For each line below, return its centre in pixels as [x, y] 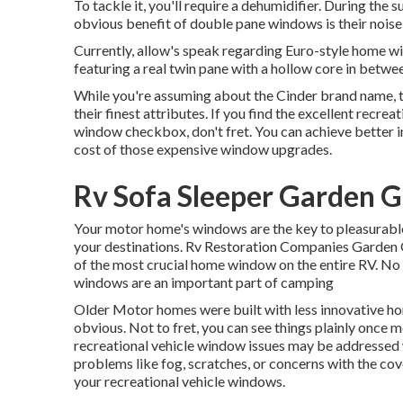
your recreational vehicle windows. [179, 381]
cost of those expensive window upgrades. [203, 149]
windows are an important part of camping [204, 282]
